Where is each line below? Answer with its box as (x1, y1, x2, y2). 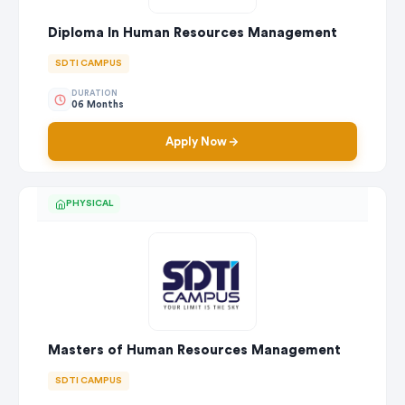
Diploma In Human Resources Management (48, 26, 337, 41)
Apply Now (165, 136, 227, 148)
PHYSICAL (66, 199, 113, 209)
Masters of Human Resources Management (48, 343, 341, 357)
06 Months (71, 99, 124, 109)
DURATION (71, 89, 118, 98)
